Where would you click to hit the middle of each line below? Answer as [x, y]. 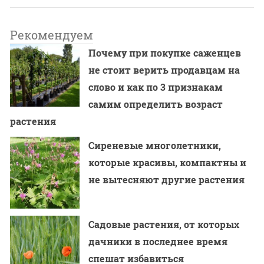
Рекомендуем [52, 35]
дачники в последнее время [158, 242]
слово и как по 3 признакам [156, 87]
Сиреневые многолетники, [155, 146]
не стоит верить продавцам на [164, 70]
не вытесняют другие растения [167, 180]
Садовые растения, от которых [164, 225]
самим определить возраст [156, 104]
